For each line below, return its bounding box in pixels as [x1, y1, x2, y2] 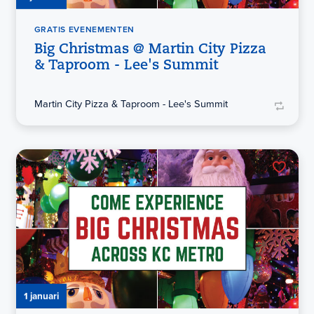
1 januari [23, 288, 59, 303]
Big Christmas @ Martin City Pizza [34, 42, 266, 57]
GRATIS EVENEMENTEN [34, 22, 135, 36]
